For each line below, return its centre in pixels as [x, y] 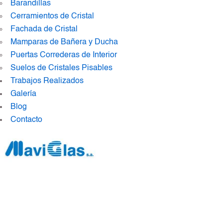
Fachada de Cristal [44, 29]
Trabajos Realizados [47, 81]
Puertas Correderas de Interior [64, 55]
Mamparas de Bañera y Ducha [64, 42]
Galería [23, 94]
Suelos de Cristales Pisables [61, 68]
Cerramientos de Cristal [52, 16]
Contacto [26, 120]
